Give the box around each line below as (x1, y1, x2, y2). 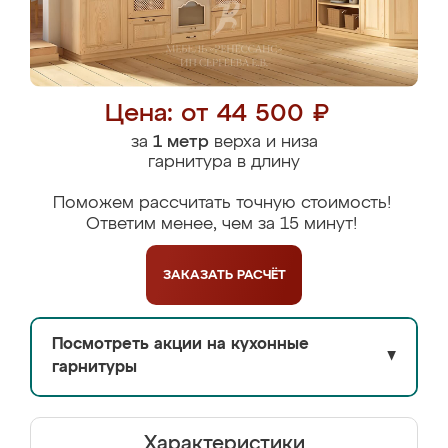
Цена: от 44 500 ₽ (104, 102, 329, 127)
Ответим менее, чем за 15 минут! (86, 216, 357, 233)
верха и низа (208, 134, 318, 151)
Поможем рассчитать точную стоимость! (52, 195, 391, 212)
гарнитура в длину (148, 154, 300, 171)
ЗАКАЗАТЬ (162, 268, 237, 282)
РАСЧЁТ (236, 268, 286, 282)
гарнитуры (52, 360, 137, 376)
